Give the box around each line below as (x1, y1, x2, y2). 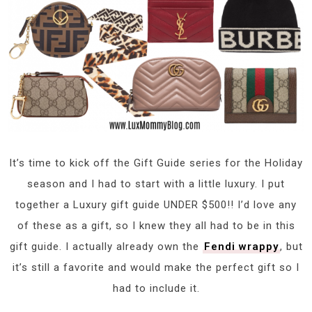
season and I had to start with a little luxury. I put (27, 177, 285, 190)
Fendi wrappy (203, 240, 279, 253)
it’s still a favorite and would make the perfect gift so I (13, 260, 299, 274)
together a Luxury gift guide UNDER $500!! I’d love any (15, 198, 297, 211)
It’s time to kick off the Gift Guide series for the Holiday (9, 156, 303, 169)
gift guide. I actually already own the (9, 240, 203, 253)
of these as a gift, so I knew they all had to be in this (17, 219, 295, 232)
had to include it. (112, 281, 200, 295)
